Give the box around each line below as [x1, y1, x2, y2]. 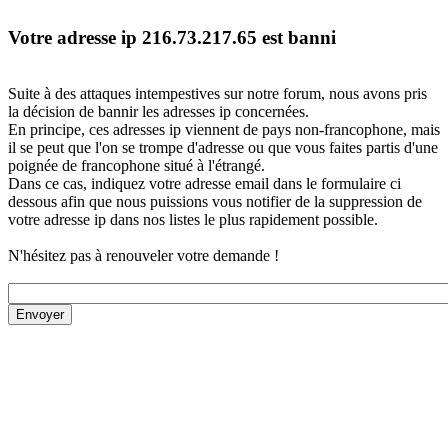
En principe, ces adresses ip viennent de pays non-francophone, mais [8, 121, 440, 139]
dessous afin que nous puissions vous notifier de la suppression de [8, 193, 422, 211]
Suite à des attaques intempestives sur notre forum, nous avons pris [8, 85, 427, 103]
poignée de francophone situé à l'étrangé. [8, 157, 265, 175]
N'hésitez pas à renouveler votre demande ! [8, 247, 279, 265]
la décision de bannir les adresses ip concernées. [8, 103, 309, 121]
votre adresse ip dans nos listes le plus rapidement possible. [8, 211, 378, 229]
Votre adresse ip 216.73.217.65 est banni [8, 26, 336, 48]
